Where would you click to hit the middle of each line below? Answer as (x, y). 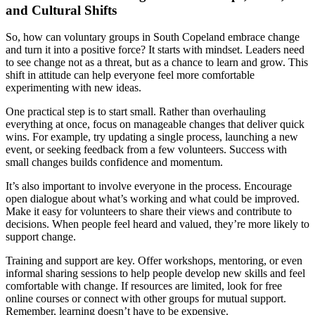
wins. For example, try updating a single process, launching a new (152, 137)
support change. (41, 237)
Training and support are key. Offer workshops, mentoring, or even (154, 261)
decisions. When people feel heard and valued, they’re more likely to (157, 224)
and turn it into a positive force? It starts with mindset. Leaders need (155, 50)
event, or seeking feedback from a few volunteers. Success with (146, 150)
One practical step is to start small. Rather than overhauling (136, 112)
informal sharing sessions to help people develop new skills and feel (155, 274)
